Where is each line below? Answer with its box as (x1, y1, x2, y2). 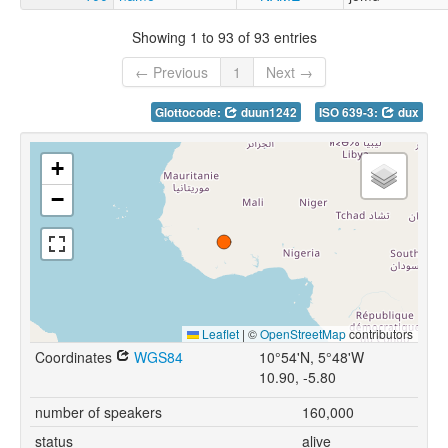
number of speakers (35, 402, 162, 423)
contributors (346, 325, 413, 343)
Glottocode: (155, 104, 224, 122)
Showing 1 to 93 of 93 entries (131, 26, 317, 47)
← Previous (135, 62, 208, 83)
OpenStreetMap (260, 325, 346, 343)
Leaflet (199, 325, 239, 343)
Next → (266, 62, 313, 83)
